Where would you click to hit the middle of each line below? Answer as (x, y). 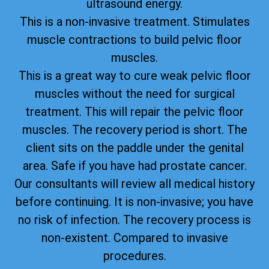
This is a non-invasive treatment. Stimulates (134, 21)
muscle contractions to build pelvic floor (134, 39)
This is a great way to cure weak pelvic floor (134, 75)
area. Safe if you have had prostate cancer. (134, 165)
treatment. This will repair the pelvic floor (134, 111)
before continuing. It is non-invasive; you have (134, 201)
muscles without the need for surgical (134, 93)
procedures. (134, 255)
